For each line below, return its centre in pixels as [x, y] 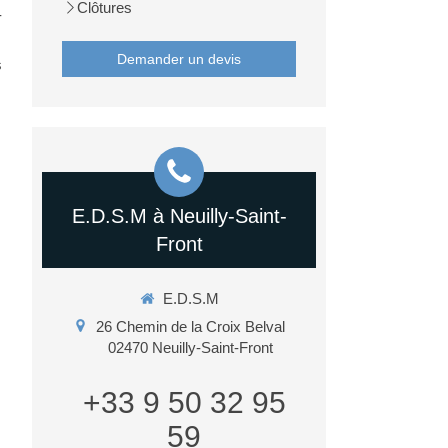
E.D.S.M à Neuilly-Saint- [179, 216]
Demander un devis [179, 59]
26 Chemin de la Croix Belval [191, 326]
